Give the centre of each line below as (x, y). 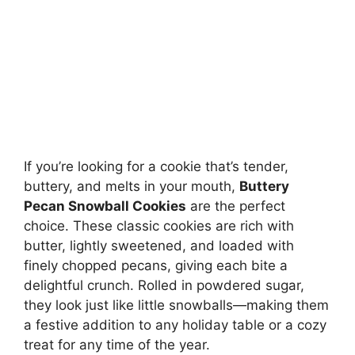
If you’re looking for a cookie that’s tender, (156, 166)
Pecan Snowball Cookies (105, 206)
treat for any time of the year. (117, 345)
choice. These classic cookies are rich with (159, 226)
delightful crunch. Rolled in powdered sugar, (164, 285)
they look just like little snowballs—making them (176, 305)
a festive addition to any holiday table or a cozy (175, 325)
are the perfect (236, 206)
